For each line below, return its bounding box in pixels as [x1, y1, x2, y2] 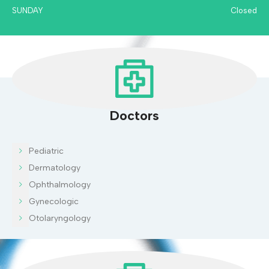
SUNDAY [12, 6, 43, 15]
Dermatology [29, 163, 80, 173]
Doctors [109, 107, 159, 124]
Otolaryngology [29, 213, 91, 223]
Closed [230, 6, 257, 15]
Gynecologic [29, 196, 79, 207]
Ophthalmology [29, 180, 91, 190]
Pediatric [29, 146, 64, 156]
